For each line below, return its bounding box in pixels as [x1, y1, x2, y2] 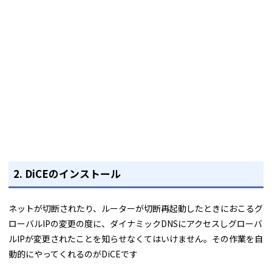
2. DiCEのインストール [13, 166, 121, 181]
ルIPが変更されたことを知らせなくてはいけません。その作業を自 [8, 233, 263, 245]
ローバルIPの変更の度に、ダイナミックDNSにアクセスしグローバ [8, 217, 262, 230]
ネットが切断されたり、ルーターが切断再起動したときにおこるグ [8, 202, 263, 215]
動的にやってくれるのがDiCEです [8, 248, 138, 260]
